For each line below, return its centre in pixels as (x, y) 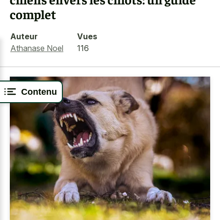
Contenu (39, 92)
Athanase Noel (37, 48)
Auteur (24, 36)
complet (33, 14)
